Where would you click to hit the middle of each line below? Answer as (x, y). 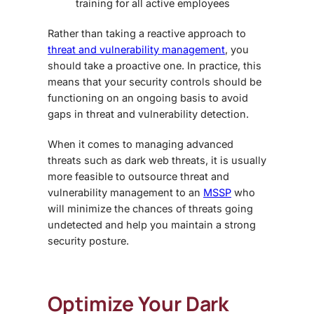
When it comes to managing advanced (141, 144)
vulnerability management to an (125, 193)
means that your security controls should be (155, 82)
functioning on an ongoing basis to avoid (148, 98)
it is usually (237, 161)
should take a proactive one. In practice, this (155, 66)
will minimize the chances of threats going (150, 209)
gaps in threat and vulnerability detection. (150, 114)
